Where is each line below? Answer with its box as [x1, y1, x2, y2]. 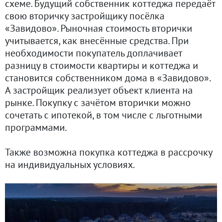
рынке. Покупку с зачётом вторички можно [5, 96, 191, 109]
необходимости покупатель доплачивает [5, 46, 182, 59]
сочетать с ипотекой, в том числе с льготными [5, 108, 202, 121]
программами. [5, 120, 67, 134]
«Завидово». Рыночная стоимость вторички [5, 21, 192, 35]
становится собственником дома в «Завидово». [5, 71, 210, 84]
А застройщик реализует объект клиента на [5, 83, 193, 97]
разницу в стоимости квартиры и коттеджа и [5, 58, 198, 72]
